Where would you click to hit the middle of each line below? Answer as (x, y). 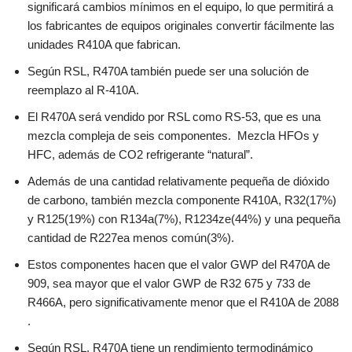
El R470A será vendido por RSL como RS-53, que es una (174, 116)
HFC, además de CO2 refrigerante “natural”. (140, 154)
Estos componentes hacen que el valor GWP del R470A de (179, 264)
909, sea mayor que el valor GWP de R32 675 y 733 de (169, 283)
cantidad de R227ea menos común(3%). (131, 237)
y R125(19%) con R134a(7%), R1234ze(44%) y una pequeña (184, 218)
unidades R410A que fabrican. (104, 44)
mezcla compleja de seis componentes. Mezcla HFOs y (173, 135)
